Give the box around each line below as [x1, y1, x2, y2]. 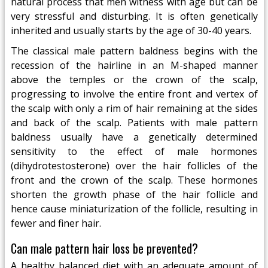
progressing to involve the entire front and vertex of [10, 87, 258, 100]
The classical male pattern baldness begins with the [10, 44, 258, 57]
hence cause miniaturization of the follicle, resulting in [10, 202, 258, 215]
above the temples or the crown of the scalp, [10, 73, 258, 86]
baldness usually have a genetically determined [10, 130, 258, 144]
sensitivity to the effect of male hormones [10, 145, 258, 158]
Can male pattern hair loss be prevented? [10, 239, 198, 257]
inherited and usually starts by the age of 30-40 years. [10, 24, 251, 37]
